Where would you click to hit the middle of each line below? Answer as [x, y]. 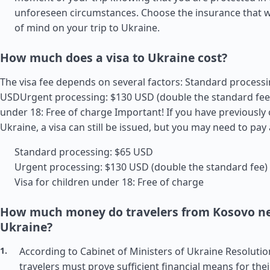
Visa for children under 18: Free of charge [109, 182]
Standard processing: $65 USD [84, 152]
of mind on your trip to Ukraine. [87, 28]
